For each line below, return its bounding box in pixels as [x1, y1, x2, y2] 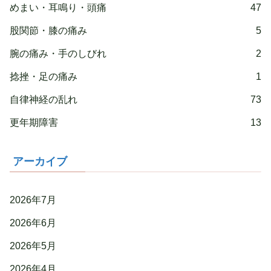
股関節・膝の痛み [10, 25, 87, 36]
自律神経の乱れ [10, 94, 77, 105]
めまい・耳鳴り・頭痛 [10, 2, 106, 13]
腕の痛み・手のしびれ [10, 48, 106, 59]
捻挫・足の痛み [10, 71, 77, 82]
